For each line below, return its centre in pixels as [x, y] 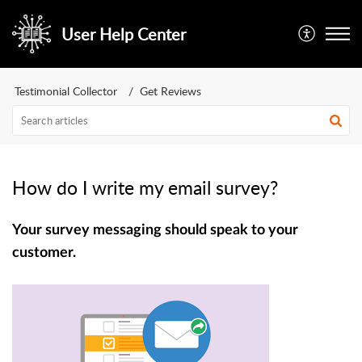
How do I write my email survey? [145, 187]
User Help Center [123, 34]
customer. [44, 253]
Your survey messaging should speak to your [155, 230]
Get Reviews [170, 91]
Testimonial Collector [66, 91]
